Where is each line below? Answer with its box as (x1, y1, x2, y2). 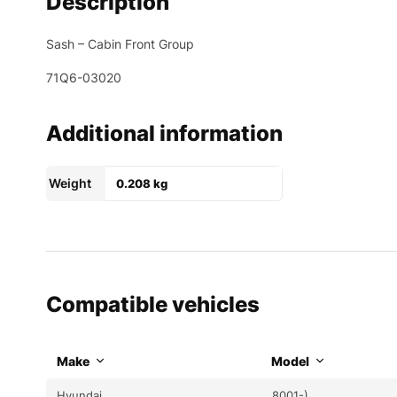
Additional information (46, 120, 283, 146)
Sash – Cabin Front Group (46, 35, 194, 51)
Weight (49, 175, 91, 191)
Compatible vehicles (46, 291, 260, 317)
